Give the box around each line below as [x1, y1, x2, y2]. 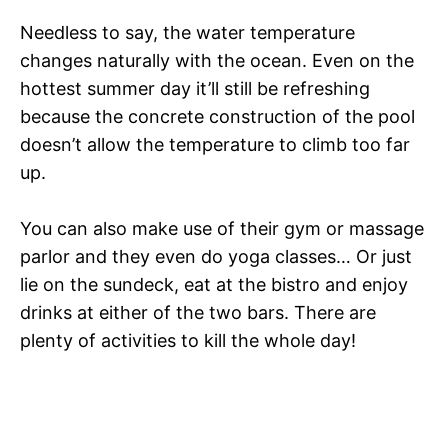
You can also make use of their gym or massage [20, 218, 424, 240]
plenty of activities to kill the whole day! [20, 330, 356, 352]
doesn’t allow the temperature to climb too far [20, 134, 410, 156]
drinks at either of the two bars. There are [20, 302, 376, 324]
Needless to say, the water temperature [20, 22, 355, 44]
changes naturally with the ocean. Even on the [20, 50, 414, 72]
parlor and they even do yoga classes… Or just [20, 246, 412, 268]
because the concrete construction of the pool [20, 106, 415, 128]
